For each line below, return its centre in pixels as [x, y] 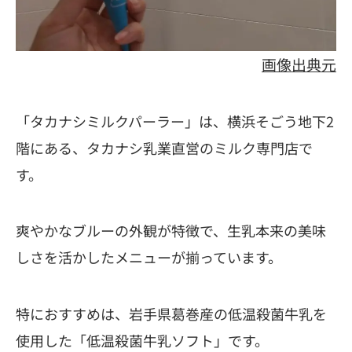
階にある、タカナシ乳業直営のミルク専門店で [164, 147]
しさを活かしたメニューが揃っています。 [149, 257]
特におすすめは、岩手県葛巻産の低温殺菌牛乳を [171, 314]
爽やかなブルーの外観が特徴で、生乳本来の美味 [171, 231]
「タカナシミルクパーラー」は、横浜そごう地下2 [175, 121]
